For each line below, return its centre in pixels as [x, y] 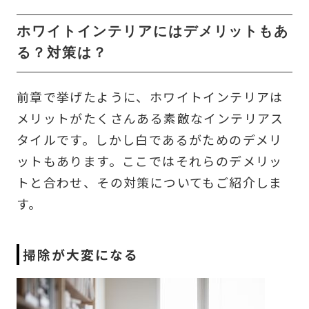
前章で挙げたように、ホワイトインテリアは [150, 96]
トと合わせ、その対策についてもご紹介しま [149, 182]
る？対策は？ [62, 54]
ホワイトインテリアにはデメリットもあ [153, 33]
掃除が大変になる [81, 254]
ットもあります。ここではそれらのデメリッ [149, 160]
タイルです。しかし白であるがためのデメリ [149, 139]
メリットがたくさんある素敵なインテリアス [150, 118]
